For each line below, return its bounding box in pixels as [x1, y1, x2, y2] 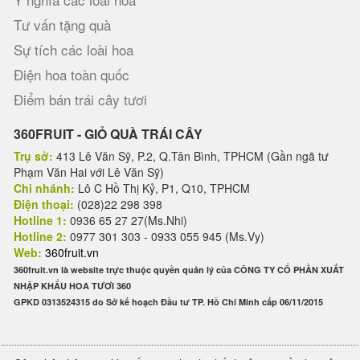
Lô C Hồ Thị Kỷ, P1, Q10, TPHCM [75, 180, 250, 196]
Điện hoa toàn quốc [14, 64, 129, 84]
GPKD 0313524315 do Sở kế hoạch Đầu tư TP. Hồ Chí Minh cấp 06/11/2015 [14, 296, 323, 308]
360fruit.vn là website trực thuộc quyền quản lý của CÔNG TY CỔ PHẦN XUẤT [14, 264, 344, 276]
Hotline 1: [14, 212, 67, 228]
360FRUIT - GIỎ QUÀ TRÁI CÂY [14, 125, 202, 143]
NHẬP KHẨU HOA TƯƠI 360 [14, 280, 131, 292]
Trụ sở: [14, 148, 53, 164]
